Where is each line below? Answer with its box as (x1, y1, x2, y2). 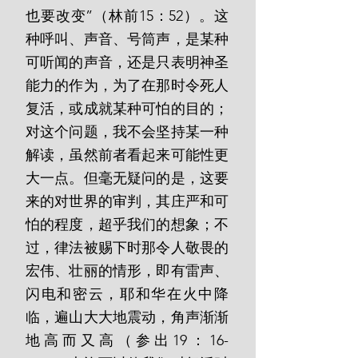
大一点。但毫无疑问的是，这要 (26, 169, 229, 187)
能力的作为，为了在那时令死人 (26, 77, 229, 94)
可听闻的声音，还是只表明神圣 (26, 54, 229, 71)
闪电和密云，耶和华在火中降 (26, 285, 229, 303)
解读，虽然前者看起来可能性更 (26, 146, 229, 164)
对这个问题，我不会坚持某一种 (26, 123, 229, 141)
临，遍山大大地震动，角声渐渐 (26, 308, 229, 326)
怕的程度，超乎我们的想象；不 (26, 216, 229, 233)
